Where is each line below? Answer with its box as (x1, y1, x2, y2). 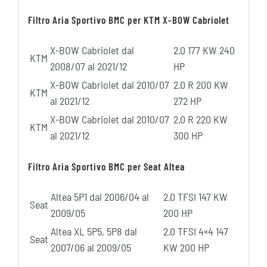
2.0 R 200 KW (173, 78, 228, 92)
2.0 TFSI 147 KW (163, 190, 228, 204)
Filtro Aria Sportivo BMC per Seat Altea (27, 160, 185, 172)
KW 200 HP (163, 241, 209, 254)
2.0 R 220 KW (173, 113, 228, 126)
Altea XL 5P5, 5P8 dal (50, 225, 137, 238)
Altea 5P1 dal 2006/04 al (50, 190, 149, 204)
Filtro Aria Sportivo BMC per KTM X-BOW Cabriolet (27, 13, 229, 26)
